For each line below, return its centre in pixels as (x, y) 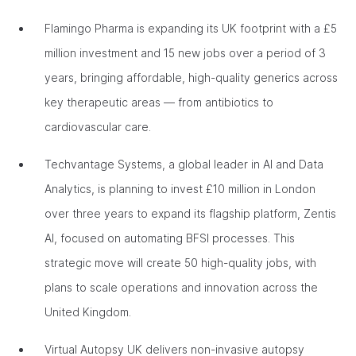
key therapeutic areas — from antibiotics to (159, 102)
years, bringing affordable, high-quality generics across (191, 77)
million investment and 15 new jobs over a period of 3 (185, 53)
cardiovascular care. (99, 127)
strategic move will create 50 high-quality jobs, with (180, 263)
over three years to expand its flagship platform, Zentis (190, 213)
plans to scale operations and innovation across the (181, 287)
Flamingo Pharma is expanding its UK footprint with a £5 (191, 28)
